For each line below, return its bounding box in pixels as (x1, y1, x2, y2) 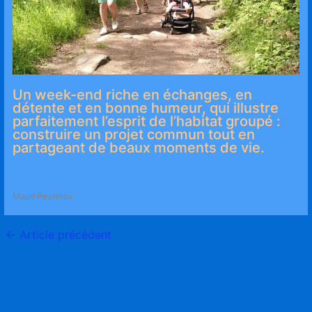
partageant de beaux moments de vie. (13, 139, 265, 157)
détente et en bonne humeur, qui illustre (13, 100, 279, 117)
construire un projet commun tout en (13, 126, 256, 143)
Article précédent (16, 228, 112, 242)
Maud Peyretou (13, 191, 73, 202)
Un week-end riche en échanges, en (13, 86, 253, 104)
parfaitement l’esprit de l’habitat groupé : (13, 113, 281, 130)
